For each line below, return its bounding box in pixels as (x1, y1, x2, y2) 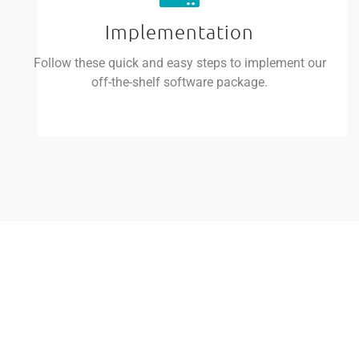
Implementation (105, 18, 254, 43)
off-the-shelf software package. (91, 74, 268, 90)
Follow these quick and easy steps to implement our (33, 54, 326, 71)
